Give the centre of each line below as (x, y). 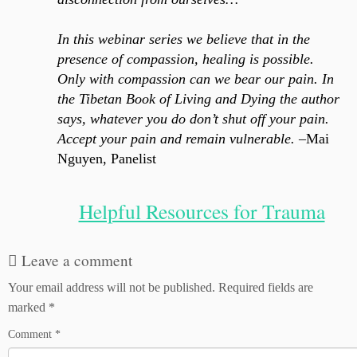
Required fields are (266, 287)
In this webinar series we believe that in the (184, 39)
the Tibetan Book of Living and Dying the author (199, 98)
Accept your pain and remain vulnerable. (178, 138)
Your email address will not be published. (112, 287)
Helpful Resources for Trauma (202, 211)
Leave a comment (77, 260)
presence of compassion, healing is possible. (186, 59)
